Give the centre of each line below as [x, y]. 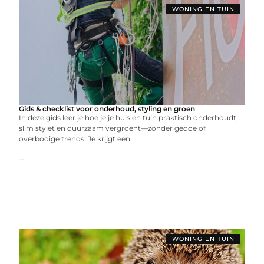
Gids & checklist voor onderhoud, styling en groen [107, 109]
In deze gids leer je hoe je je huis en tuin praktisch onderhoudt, [129, 118]
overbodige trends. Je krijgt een [75, 139]
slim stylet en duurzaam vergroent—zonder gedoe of [113, 128]
